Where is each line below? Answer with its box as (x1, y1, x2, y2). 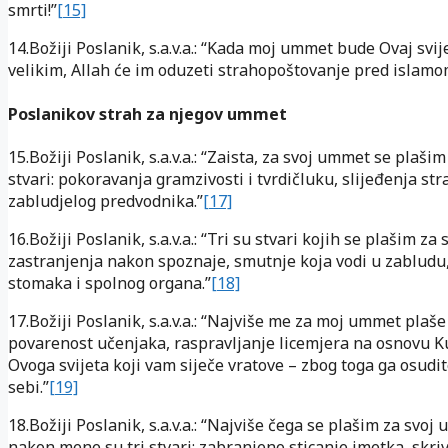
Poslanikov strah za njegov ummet (8, 102, 287, 125)
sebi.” (8, 375, 49, 398)
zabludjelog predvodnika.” (8, 189, 203, 212)
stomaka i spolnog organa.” (8, 271, 211, 294)
